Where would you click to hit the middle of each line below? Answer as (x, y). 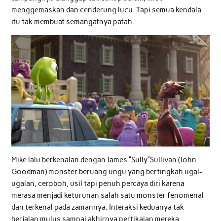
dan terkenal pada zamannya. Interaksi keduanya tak (97, 207)
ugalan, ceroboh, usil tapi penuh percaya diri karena (98, 184)
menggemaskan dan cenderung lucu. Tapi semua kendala (106, 10)
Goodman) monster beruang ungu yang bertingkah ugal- (107, 172)
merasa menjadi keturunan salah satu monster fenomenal (107, 196)
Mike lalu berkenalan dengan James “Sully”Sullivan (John (104, 160)
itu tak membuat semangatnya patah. (73, 21)
